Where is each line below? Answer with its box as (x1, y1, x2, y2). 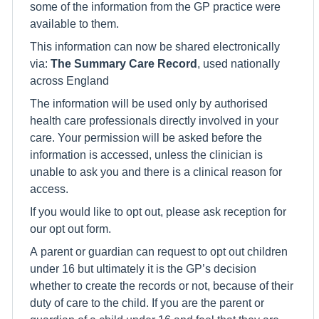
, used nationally (197, 58, 280, 69)
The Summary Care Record (48, 58, 197, 69)
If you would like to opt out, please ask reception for (30, 206, 286, 217)
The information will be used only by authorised (30, 98, 268, 109)
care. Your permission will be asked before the (30, 132, 262, 143)
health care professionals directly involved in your (30, 115, 278, 126)
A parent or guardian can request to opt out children (30, 246, 288, 257)
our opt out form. (30, 223, 111, 234)
